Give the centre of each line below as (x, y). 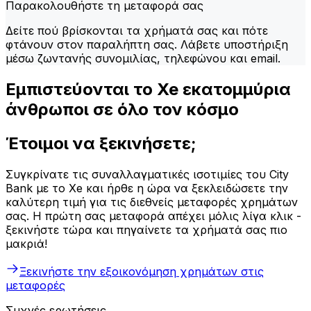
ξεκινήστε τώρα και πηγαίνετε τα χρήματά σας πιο (146, 229)
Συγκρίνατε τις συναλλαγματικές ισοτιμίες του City (147, 174)
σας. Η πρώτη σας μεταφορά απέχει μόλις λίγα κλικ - (153, 216)
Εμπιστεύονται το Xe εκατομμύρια (148, 89)
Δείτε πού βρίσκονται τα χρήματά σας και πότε (137, 30)
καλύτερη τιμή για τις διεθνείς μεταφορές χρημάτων (152, 202)
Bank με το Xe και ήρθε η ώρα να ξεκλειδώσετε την (147, 188)
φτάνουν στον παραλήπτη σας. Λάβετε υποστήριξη (147, 44)
